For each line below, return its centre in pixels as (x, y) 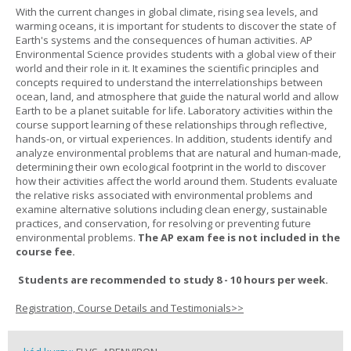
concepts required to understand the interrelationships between (169, 82)
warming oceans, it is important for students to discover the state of (176, 26)
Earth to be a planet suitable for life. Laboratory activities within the (174, 110)
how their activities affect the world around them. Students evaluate (177, 181)
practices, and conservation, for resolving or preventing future (163, 223)
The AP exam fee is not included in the (239, 237)
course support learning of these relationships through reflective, (171, 125)
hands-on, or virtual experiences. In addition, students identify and (174, 139)
